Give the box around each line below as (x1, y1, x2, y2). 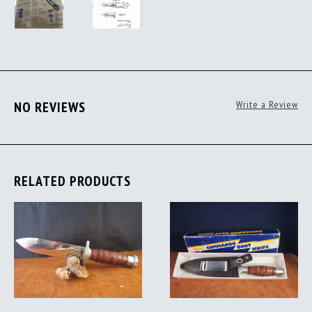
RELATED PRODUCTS (14, 172, 131, 190)
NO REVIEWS (14, 98, 86, 116)
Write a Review (236, 98, 298, 111)
